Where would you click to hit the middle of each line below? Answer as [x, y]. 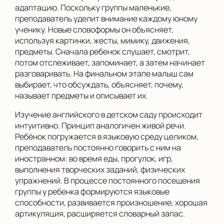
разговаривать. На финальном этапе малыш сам [104, 73]
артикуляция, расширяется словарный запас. [100, 213]
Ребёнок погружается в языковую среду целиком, [107, 136]
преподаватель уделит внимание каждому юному [106, 18]
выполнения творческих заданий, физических [100, 169]
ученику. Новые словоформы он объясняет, [94, 29]
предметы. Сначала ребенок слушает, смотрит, [102, 51]
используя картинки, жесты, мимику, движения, [102, 40]
